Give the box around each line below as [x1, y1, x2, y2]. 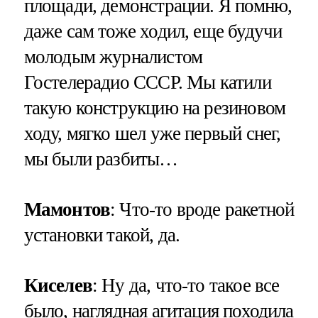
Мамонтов [23, 198, 111, 220]
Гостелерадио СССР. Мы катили [23, 71, 271, 93]
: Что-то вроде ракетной [110, 198, 295, 220]
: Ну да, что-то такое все [92, 275, 280, 297]
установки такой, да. [23, 224, 180, 246]
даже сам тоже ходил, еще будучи [23, 20, 283, 42]
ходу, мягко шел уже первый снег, [23, 122, 281, 144]
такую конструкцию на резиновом [23, 97, 286, 119]
